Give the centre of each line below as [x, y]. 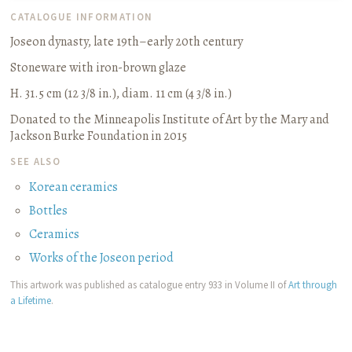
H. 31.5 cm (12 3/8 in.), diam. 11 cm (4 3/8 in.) [121, 94]
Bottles [49, 210]
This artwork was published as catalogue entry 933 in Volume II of [150, 284]
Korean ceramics [74, 187]
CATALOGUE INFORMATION [82, 17]
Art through [313, 284]
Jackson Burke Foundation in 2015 [99, 136]
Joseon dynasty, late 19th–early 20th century [127, 42]
